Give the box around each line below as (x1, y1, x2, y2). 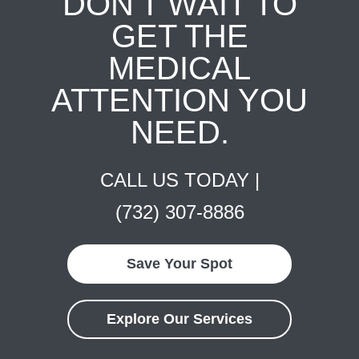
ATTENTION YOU (51, 83, 308, 118)
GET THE (111, 18, 248, 54)
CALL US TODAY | (99, 169, 260, 191)
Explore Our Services (107, 311, 252, 327)
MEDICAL (108, 50, 251, 86)
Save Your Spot (127, 256, 232, 272)
